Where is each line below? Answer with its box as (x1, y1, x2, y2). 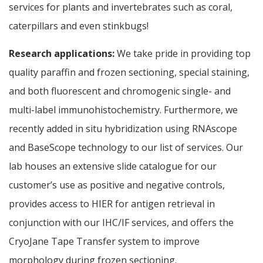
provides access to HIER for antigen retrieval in (9, 197, 215, 211)
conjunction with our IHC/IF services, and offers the (9, 216, 234, 230)
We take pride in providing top (114, 47, 251, 60)
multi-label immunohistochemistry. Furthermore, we (9, 103, 238, 117)
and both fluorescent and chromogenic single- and (9, 85, 231, 98)
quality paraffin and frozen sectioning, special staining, (9, 66, 249, 79)
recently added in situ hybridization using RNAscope (9, 122, 237, 136)
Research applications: (9, 47, 114, 60)
